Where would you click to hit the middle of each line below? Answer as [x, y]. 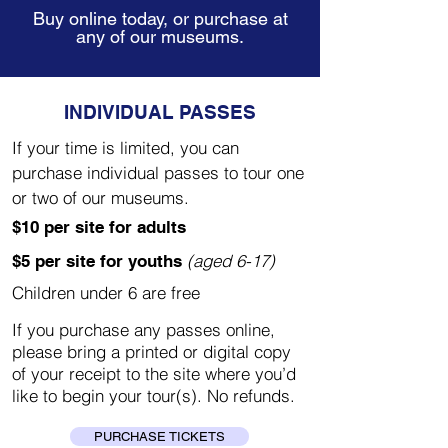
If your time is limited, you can [125, 147]
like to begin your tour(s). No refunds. [153, 395]
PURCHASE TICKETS [159, 436]
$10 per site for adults [99, 227]
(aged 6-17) [231, 260]
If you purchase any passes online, [143, 329]
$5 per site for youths [99, 261]
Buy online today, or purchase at [160, 18]
